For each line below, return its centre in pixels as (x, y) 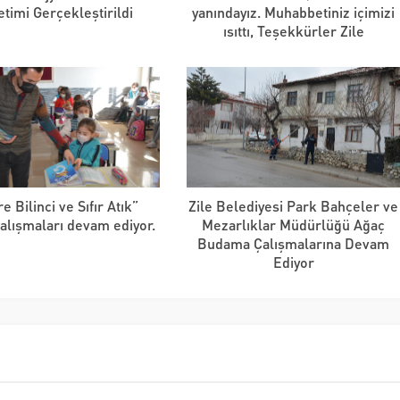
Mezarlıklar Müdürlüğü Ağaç (294, 224)
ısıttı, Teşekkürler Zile (293, 30)
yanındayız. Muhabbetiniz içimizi (294, 12)
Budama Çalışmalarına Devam (294, 243)
